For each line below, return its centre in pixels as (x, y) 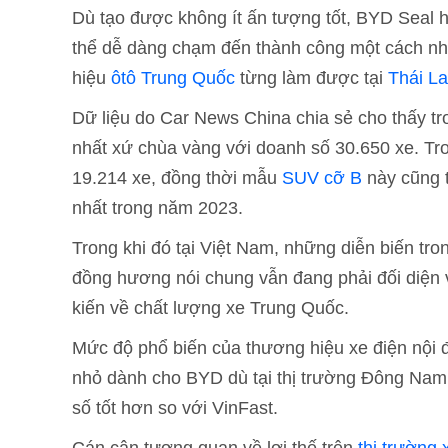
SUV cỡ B (322, 178)
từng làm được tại (311, 78)
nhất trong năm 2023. (157, 208)
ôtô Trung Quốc (173, 78)
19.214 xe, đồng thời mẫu (177, 178)
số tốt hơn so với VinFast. (175, 408)
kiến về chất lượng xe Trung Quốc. (210, 308)
